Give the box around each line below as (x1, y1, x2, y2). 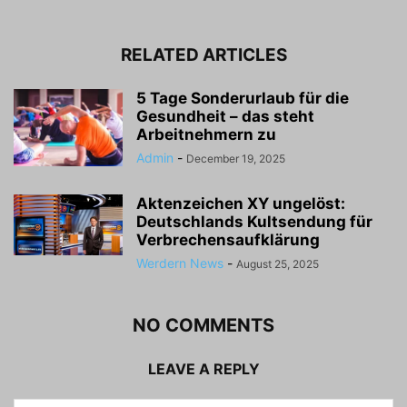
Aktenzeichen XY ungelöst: (136, 194, 345, 213)
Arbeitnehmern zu (136, 124, 276, 144)
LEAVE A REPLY (147, 359, 260, 378)
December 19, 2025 (186, 151, 285, 165)
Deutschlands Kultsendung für (136, 212, 372, 231)
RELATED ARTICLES (120, 44, 287, 65)
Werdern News (136, 254, 223, 271)
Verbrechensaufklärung (136, 230, 320, 249)
